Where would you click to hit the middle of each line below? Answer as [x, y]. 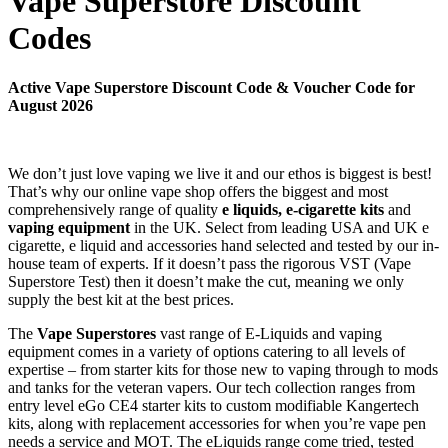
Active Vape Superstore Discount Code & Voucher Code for [211, 87]
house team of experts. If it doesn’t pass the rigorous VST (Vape [209, 263]
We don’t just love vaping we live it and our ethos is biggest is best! [220, 173]
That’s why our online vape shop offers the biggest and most [198, 191]
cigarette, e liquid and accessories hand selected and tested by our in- [223, 245]
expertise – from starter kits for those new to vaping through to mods [223, 369]
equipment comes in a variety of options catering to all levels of [206, 351]
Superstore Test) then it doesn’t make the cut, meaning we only [206, 281]
